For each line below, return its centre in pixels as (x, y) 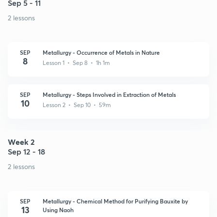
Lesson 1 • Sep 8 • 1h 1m (76, 62)
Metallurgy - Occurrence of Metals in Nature (101, 52)
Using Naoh (58, 209)
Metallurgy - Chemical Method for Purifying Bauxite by (115, 201)
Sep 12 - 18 (26, 151)
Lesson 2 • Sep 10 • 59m (77, 105)
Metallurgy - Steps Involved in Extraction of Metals (109, 94)
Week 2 (21, 141)
